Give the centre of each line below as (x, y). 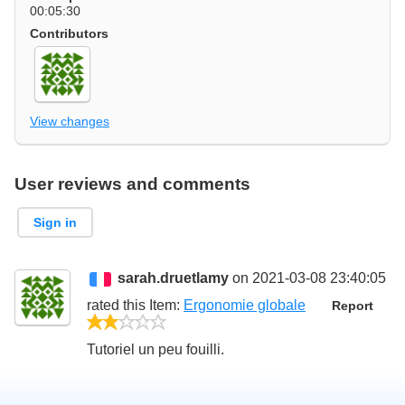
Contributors (69, 33)
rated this (118, 306)
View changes (70, 121)
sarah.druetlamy (174, 278)
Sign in (56, 222)
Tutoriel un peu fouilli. (155, 350)
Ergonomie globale (245, 306)
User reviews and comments (132, 184)
